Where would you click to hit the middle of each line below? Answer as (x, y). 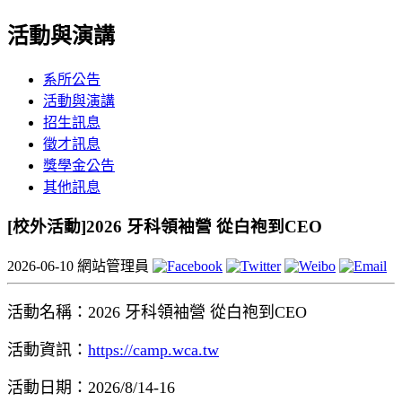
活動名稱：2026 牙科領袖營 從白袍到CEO (157, 313)
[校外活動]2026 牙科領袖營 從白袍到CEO (165, 227)
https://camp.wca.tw (153, 350)
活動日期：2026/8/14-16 (91, 388)
